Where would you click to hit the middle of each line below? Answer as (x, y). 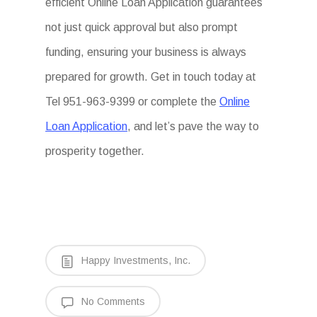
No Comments (112, 301)
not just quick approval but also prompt (142, 27)
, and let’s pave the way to (194, 126)
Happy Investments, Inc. (134, 260)
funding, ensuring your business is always (146, 52)
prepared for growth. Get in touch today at (151, 76)
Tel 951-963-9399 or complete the (133, 101)
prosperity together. (95, 151)
